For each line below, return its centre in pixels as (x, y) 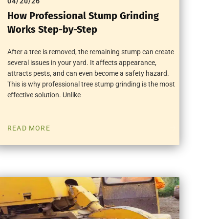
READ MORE (29, 128)
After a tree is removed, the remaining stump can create (91, 52)
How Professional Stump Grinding (83, 15)
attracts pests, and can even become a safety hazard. (88, 73)
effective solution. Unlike (44, 95)
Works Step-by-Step (53, 29)
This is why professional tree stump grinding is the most (91, 84)
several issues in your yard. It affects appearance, (82, 62)
